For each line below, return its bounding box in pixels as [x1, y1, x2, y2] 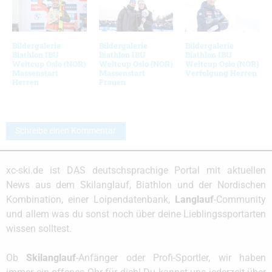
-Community [214, 194, 266, 206]
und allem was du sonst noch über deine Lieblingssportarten [6, 208, 266, 220]
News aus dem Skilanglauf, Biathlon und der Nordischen [6, 179, 266, 191]
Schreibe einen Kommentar [15, 126, 117, 137]
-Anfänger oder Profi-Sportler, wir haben [76, 252, 267, 264]
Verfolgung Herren [185, 67, 257, 78]
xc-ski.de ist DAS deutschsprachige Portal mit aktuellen [6, 165, 266, 177]
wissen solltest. [6, 223, 72, 235]
